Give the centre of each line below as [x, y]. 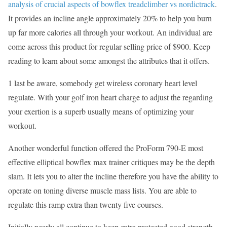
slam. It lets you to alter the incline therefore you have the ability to [113, 176]
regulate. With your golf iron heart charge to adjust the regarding [110, 97]
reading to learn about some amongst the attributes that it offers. [109, 60]
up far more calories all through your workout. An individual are [110, 32]
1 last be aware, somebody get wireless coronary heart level [103, 83]
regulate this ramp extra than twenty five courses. [86, 204]
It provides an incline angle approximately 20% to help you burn [110, 18]
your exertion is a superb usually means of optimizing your [101, 111]
